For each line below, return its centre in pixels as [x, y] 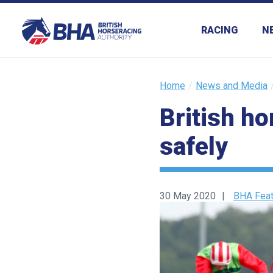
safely [197, 147]
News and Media [232, 86]
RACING [219, 30]
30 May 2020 [188, 196]
